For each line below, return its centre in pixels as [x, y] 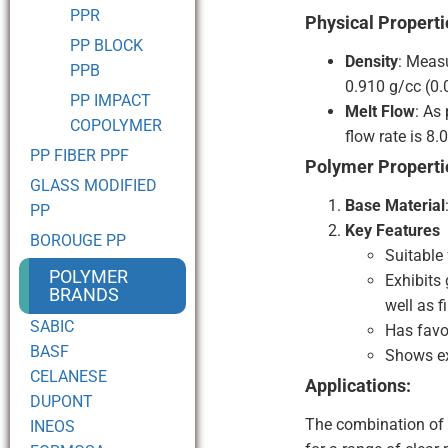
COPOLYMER [116, 125]
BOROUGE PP [78, 240]
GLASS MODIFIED [93, 185]
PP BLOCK [106, 45]
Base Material [395, 206]
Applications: [358, 386]
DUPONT [61, 401]
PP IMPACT [110, 100]
